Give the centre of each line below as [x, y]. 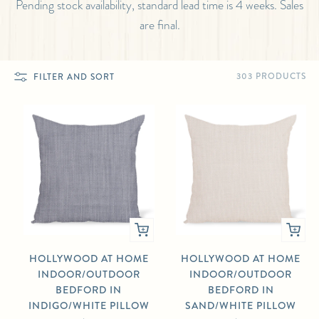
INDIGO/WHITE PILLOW [89, 306]
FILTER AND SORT [74, 77]
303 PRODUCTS [271, 77]
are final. [159, 25]
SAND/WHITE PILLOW [241, 306]
